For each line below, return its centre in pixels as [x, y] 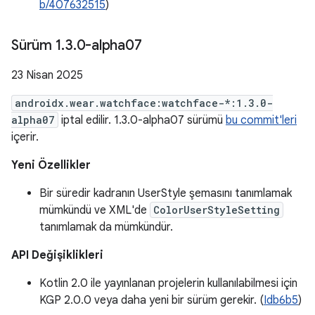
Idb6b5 [281, 300]
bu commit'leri [261, 120]
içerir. [25, 137]
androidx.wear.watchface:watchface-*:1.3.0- [144, 103]
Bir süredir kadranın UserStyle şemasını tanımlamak [166, 193]
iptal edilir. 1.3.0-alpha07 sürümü [142, 120]
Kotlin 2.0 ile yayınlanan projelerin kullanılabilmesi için [168, 283]
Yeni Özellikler [51, 165]
